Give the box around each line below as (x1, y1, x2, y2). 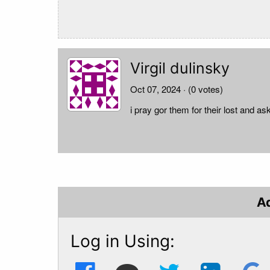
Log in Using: (71, 230, 175, 251)
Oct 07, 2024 (130, 83, 183, 96)
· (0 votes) (183, 83, 223, 96)
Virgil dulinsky (130, 59, 230, 78)
